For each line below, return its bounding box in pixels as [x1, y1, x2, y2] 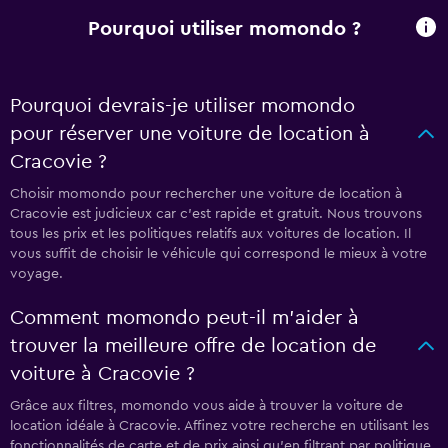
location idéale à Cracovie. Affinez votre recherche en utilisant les [10, 418, 429, 433]
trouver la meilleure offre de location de [10, 335, 376, 356]
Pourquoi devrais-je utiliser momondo [10, 95, 355, 116]
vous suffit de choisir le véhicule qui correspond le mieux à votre [10, 246, 427, 261]
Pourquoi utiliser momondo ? [87, 19, 361, 40]
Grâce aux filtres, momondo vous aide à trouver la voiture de [10, 398, 403, 413]
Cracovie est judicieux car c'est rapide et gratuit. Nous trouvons [10, 206, 422, 221]
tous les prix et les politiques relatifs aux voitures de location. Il [10, 226, 411, 241]
